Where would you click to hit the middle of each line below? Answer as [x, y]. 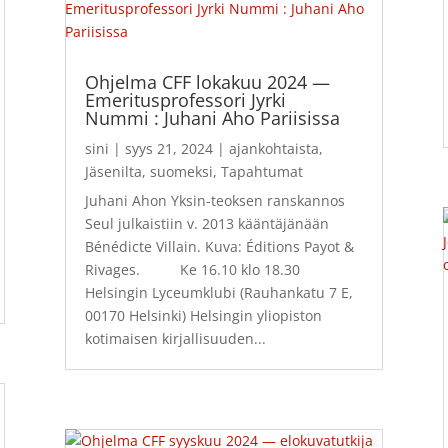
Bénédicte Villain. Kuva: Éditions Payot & [219, 247]
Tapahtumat [261, 172]
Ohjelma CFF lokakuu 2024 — [207, 82]
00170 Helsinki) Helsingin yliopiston [203, 316]
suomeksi [181, 172]
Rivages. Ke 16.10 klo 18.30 [192, 270]
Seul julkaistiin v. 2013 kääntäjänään [206, 224]
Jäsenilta [113, 172]
